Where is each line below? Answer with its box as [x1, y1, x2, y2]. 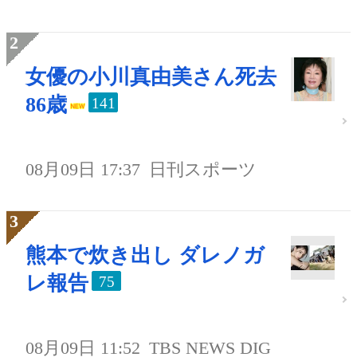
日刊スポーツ [149, 159, 257, 180]
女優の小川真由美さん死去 [25, 65, 277, 89]
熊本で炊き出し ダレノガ [25, 244, 265, 268]
